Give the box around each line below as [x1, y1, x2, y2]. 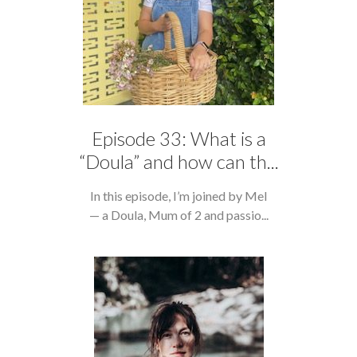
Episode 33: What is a [91, 127, 266, 150]
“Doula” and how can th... [78, 150, 279, 173]
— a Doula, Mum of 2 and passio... [88, 207, 269, 222]
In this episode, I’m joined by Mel [90, 188, 267, 203]
